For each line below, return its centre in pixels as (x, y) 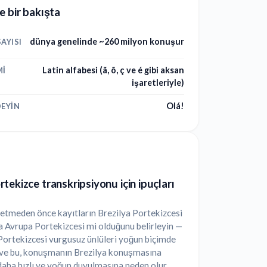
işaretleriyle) (158, 82)
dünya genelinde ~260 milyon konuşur (107, 42)
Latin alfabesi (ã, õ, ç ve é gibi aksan (113, 70)
